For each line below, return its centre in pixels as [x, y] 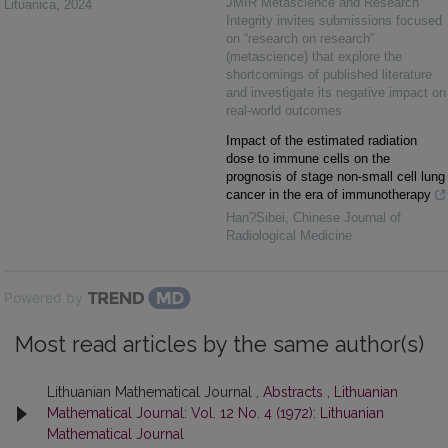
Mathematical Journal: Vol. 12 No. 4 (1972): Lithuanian [215, 413]
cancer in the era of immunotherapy [328, 194]
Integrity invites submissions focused [334, 20]
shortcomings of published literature [329, 74]
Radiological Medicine [289, 235]
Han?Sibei [255, 217]
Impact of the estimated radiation [321, 140]
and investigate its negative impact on [336, 92]
